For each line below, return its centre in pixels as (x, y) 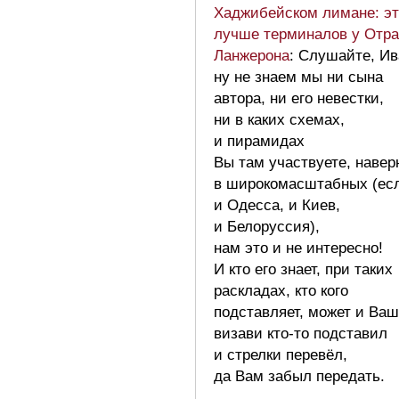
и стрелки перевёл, (281, 354)
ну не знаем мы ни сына (298, 77)
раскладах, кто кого (281, 290)
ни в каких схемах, (279, 119)
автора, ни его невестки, (299, 98)
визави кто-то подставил (301, 333)
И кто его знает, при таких (303, 269)
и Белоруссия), (267, 226)
